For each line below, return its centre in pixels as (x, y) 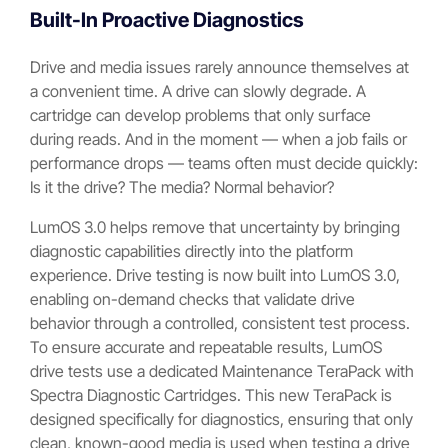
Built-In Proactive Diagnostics (167, 20)
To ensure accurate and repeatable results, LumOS (206, 347)
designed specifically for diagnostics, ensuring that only (221, 419)
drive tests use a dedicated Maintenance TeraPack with (222, 371)
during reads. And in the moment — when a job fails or (218, 139)
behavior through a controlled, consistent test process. (220, 323)
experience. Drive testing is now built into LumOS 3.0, (215, 275)
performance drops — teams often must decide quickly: (224, 163)
